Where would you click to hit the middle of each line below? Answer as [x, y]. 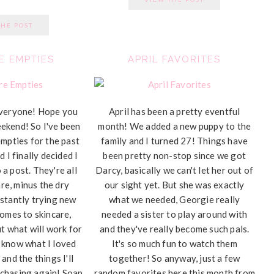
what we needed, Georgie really [175, 199]
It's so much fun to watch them [174, 243]
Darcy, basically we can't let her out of [175, 170]
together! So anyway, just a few [175, 258]
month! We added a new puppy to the [175, 126]
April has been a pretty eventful [175, 111]
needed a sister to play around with [175, 214]
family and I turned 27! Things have [175, 140]
